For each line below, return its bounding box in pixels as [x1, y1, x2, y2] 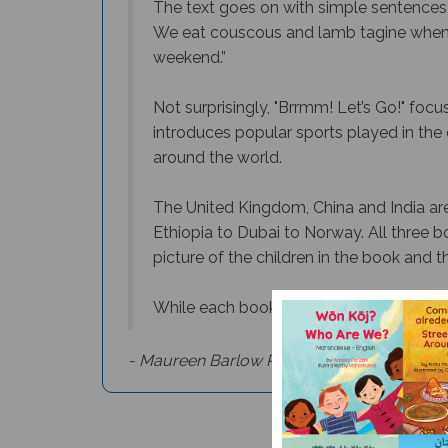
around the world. [153, 148, 282, 167]
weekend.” [153, 48, 226, 67]
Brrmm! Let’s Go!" [278, 98, 405, 117]
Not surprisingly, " [153, 98, 278, 117]
